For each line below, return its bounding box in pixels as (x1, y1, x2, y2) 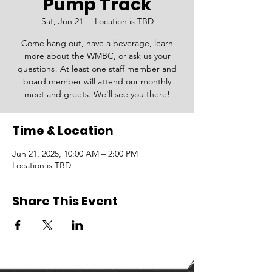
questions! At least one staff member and (18, 63, 177, 74)
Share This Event (12, 192, 118, 209)
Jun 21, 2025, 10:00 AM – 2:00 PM (12, 148, 138, 159)
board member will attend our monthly (23, 76, 171, 87)
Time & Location (12, 122, 114, 139)
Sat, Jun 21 (41, 16, 83, 27)
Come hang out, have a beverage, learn (21, 38, 173, 49)
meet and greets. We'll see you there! (24, 89, 170, 100)
